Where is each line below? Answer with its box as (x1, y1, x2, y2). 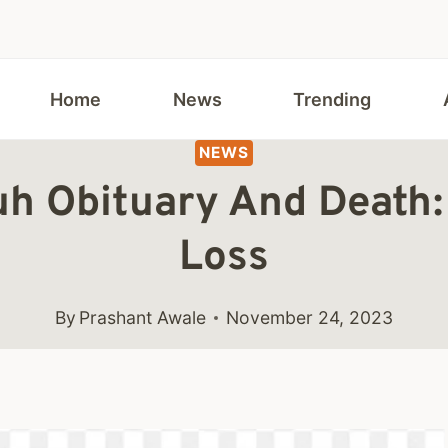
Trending (293, 88, 372, 110)
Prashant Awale (79, 306, 207, 328)
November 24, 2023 (226, 306, 394, 328)
